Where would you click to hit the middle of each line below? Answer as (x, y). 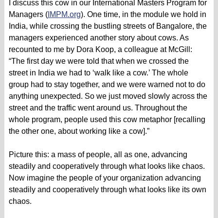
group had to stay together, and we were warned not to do (107, 84)
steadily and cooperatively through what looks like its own (107, 189)
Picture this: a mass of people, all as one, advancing (98, 154)
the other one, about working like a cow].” (79, 131)
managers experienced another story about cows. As (99, 37)
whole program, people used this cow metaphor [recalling (107, 119)
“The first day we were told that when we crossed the (99, 61)
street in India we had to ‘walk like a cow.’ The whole (98, 73)
